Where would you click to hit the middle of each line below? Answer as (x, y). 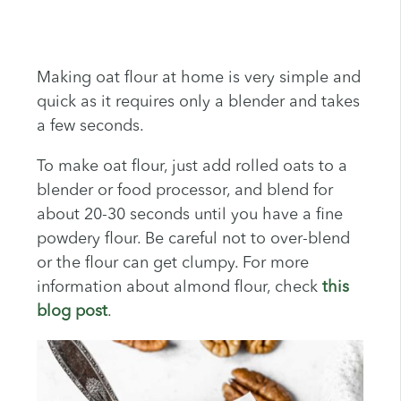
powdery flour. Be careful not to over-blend (193, 239)
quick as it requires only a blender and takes (198, 102)
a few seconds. (90, 126)
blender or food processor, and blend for (184, 190)
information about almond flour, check (179, 287)
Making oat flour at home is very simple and (198, 77)
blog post (72, 311)
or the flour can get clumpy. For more (172, 263)
